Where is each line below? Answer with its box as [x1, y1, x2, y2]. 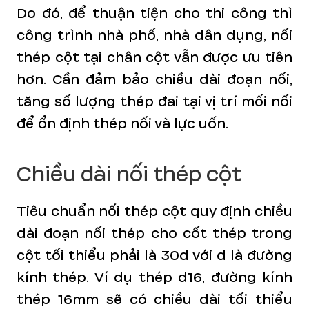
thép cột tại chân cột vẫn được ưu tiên [17, 48, 292, 68]
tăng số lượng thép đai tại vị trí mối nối [17, 92, 292, 112]
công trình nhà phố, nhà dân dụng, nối [17, 26, 292, 46]
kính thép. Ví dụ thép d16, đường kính [17, 268, 292, 288]
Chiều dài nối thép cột [17, 159, 241, 190]
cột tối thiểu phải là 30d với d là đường [17, 246, 292, 266]
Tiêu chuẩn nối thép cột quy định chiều [17, 201, 292, 221]
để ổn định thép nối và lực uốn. [17, 114, 228, 134]
